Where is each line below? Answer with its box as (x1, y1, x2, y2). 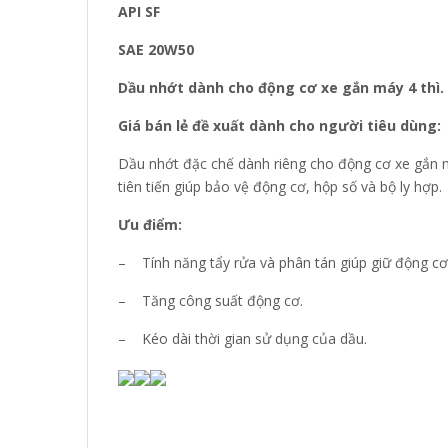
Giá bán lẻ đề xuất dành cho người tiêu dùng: (118, 115, 441, 135)
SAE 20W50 (118, 39, 194, 59)
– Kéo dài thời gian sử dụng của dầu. (118, 328, 367, 348)
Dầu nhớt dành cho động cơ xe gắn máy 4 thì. (118, 77, 444, 97)
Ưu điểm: (118, 214, 182, 234)
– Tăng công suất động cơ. (118, 290, 303, 310)
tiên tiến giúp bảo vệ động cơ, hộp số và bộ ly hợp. (118, 176, 442, 196)
